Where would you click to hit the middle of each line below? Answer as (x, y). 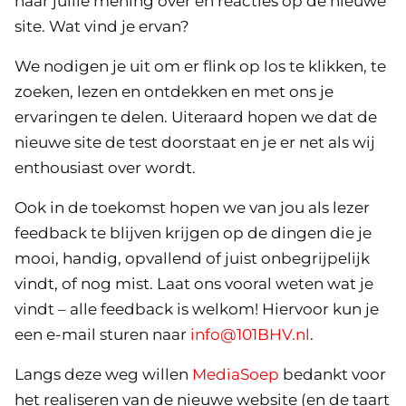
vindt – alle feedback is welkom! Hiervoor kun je (197, 309)
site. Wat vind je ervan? (102, 26)
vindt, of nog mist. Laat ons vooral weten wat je (194, 284)
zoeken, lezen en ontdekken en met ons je (174, 92)
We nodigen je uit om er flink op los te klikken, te (200, 66)
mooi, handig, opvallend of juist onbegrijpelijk (192, 258)
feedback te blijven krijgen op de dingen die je (193, 233)
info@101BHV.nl (250, 334)
